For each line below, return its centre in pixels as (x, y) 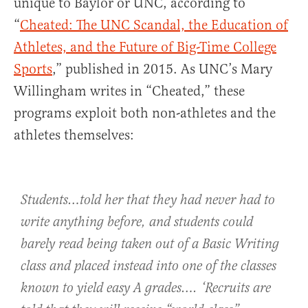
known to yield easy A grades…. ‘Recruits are (146, 289)
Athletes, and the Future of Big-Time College (145, 47)
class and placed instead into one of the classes (148, 267)
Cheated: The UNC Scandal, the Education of (154, 25)
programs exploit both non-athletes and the (145, 113)
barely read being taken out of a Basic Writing (150, 245)
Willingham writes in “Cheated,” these (129, 91)
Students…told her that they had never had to (148, 201)
